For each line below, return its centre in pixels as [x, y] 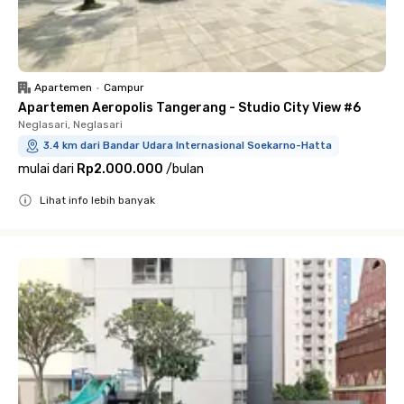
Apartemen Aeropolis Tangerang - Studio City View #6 [189, 108]
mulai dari [46, 169]
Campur [124, 87]
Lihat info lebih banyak [97, 200]
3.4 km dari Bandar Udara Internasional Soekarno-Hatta [188, 146]
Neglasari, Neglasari [70, 124]
